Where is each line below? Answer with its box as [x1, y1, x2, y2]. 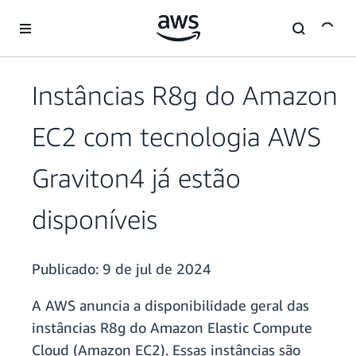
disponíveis [32, 203, 157, 235]
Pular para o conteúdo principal [7, 9, 162, 22]
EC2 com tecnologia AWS [32, 121, 321, 153]
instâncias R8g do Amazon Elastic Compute [32, 319, 312, 337]
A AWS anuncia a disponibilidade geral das [32, 296, 309, 315]
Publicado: [32, 260, 103, 278]
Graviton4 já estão [32, 162, 241, 194]
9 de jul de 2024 [103, 260, 211, 278]
